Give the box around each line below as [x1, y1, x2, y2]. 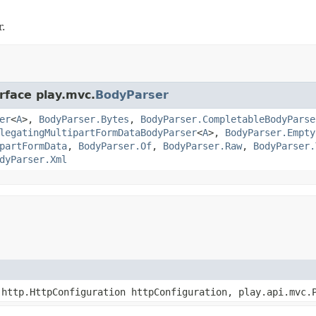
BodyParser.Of [78, 140, 152, 152]
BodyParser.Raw [163, 140, 242, 152]
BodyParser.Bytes [39, 113, 129, 125]
